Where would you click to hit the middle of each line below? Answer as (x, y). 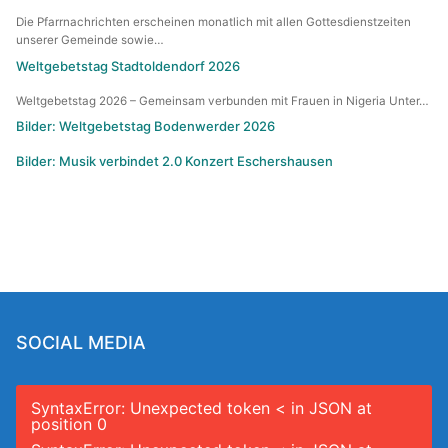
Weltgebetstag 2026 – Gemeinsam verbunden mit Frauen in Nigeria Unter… (222, 100)
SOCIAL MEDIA (81, 343)
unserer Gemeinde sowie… (90, 40)
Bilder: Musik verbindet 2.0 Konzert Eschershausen (174, 161)
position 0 (69, 424)
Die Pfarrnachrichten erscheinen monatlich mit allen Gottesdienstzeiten (213, 22)
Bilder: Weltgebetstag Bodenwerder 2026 (145, 126)
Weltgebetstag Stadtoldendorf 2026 (128, 66)
